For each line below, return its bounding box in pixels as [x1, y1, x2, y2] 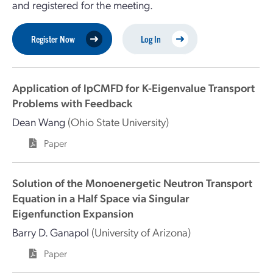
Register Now [31, 33, 75, 44]
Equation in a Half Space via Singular [12, 191, 190, 205]
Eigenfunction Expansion [12, 206, 133, 220]
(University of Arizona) [91, 225, 191, 239]
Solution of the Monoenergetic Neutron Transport [12, 175, 252, 190]
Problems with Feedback [12, 96, 132, 110]
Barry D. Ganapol [12, 225, 89, 239]
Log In [141, 33, 161, 44]
